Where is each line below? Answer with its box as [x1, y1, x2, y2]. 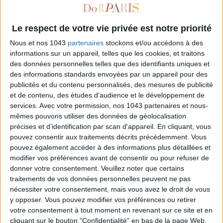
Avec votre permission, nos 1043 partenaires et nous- [39, 102, 208, 110]
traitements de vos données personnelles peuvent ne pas [10, 175, 191, 183]
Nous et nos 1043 [10, 39, 68, 47]
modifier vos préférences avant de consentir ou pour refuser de [10, 154, 209, 162]
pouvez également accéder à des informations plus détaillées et [10, 143, 211, 152]
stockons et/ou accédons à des [104, 39, 203, 47]
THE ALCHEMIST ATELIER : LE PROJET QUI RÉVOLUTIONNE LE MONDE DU [3, 107, 220, 114]
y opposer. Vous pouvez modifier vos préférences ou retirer [10, 196, 196, 204]
